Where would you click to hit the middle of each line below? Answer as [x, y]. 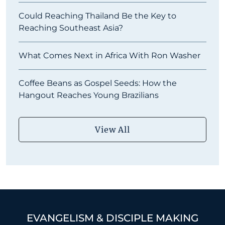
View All [113, 129]
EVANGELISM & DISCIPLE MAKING [113, 218]
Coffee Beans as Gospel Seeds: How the [98, 83]
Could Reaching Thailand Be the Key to [97, 16]
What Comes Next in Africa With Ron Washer [109, 55]
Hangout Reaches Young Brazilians [90, 95]
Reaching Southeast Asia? [72, 28]
